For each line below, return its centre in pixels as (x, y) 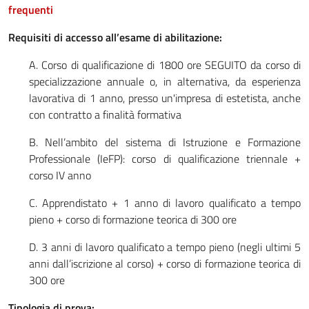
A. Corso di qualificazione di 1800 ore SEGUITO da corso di (165, 64)
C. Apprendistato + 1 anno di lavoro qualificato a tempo (165, 202)
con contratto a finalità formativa (105, 114)
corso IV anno (60, 175)
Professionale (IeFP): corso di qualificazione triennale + (165, 158)
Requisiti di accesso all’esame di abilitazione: (115, 37)
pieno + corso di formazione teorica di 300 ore (133, 219)
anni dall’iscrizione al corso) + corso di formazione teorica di (165, 263)
